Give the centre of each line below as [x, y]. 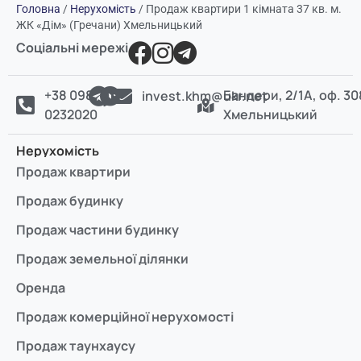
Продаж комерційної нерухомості [125, 317]
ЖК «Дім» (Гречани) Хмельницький [109, 25]
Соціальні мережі [72, 48]
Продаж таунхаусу [76, 346]
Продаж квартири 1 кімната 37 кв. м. [244, 9]
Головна [38, 9]
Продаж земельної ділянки [102, 259]
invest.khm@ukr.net [205, 96]
